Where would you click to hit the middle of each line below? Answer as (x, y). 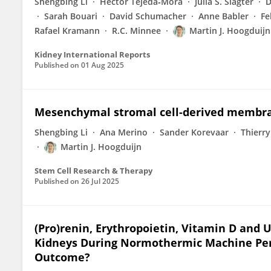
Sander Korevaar (194, 132)
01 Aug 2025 (103, 65)
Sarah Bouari (71, 16)
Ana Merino (124, 132)
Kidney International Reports (92, 54)
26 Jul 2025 (100, 181)
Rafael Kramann (67, 31)
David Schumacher (148, 16)
